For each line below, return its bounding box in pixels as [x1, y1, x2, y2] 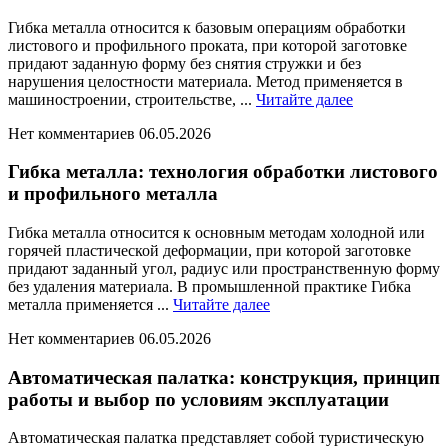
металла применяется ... [8, 295, 173, 313]
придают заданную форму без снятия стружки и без [8, 54, 361, 72]
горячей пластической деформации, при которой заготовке [8, 241, 411, 259]
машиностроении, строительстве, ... [8, 90, 256, 108]
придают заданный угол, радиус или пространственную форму [8, 259, 440, 277]
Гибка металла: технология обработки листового [8, 161, 438, 183]
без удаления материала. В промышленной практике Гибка [8, 277, 411, 295]
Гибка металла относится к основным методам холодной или [8, 223, 425, 241]
